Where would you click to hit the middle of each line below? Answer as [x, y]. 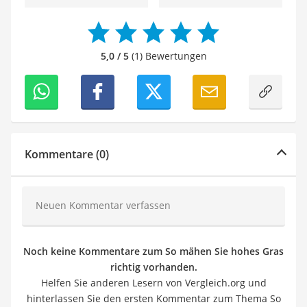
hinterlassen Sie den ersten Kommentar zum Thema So [153, 298]
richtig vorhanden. [153, 267]
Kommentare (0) [67, 154]
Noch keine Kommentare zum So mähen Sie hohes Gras [153, 251]
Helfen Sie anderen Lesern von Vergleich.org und [153, 282]
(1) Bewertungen [168, 56]
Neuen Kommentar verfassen [103, 205]
